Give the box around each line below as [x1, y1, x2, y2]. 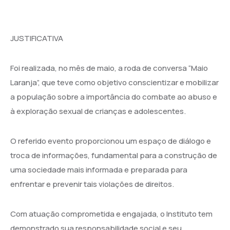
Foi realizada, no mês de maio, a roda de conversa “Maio [10, 62, 208, 73]
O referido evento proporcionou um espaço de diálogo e [10, 135, 211, 146]
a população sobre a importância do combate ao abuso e [10, 91, 217, 102]
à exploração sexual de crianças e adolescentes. [10, 105, 186, 117]
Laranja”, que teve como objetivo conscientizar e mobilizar [10, 76, 219, 88]
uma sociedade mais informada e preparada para [10, 164, 187, 175]
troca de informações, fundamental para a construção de [10, 149, 217, 161]
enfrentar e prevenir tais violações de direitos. [10, 178, 174, 189]
